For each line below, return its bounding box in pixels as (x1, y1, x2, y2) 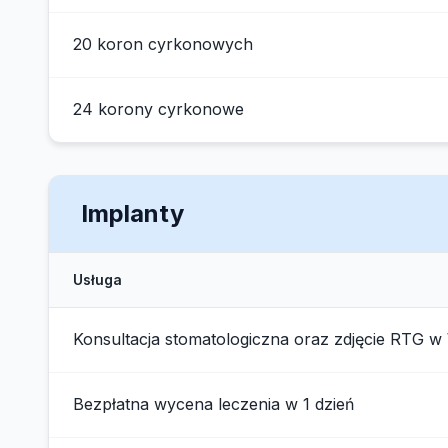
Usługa (73, 271, 122, 288)
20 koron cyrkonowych (73, 34, 253, 54)
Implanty (81, 199, 184, 228)
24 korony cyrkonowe (73, 99, 244, 119)
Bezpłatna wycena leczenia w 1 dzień (73, 394, 354, 414)
